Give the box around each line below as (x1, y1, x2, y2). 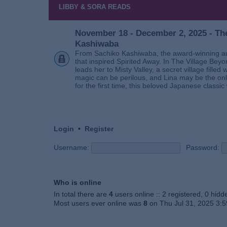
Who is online (54, 179, 101, 187)
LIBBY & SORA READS (59, 3, 131, 11)
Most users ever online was (54, 199, 143, 208)
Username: (54, 143, 89, 152)
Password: (185, 143, 219, 152)
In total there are (54, 190, 109, 199)
